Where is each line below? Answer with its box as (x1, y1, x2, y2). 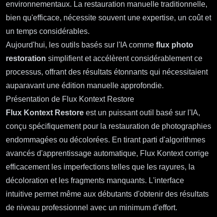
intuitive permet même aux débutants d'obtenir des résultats (6, 190, 209, 199)
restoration (6, 54, 46, 63)
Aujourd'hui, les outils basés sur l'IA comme (6, 41, 156, 49)
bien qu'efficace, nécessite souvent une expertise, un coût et (6, 14, 211, 22)
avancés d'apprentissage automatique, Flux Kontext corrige (6, 149, 209, 158)
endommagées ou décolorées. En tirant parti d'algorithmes (6, 136, 205, 144)
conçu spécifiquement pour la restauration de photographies (6, 122, 211, 131)
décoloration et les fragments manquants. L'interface (6, 176, 184, 185)
